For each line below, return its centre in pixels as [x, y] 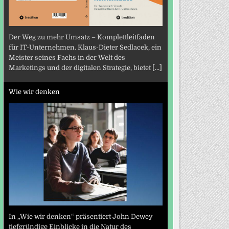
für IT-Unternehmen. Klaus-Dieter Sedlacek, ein [85, 48]
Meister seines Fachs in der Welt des [67, 58]
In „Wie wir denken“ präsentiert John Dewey [81, 217]
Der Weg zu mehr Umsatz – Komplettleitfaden [82, 37]
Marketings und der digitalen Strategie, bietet [80, 68]
